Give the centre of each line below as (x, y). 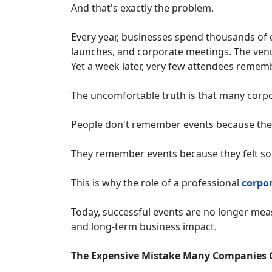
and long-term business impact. (144, 227)
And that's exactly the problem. (142, 8)
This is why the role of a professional (156, 183)
